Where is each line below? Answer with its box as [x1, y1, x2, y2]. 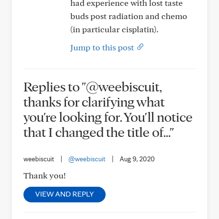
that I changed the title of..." [23, 123, 174, 140]
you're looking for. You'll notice [23, 108, 193, 125]
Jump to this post [70, 42, 136, 52]
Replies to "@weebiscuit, [23, 78, 162, 95]
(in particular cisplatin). [70, 24, 158, 34]
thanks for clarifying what [23, 93, 165, 110]
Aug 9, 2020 [120, 155, 155, 163]
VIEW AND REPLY [35, 189, 94, 198]
